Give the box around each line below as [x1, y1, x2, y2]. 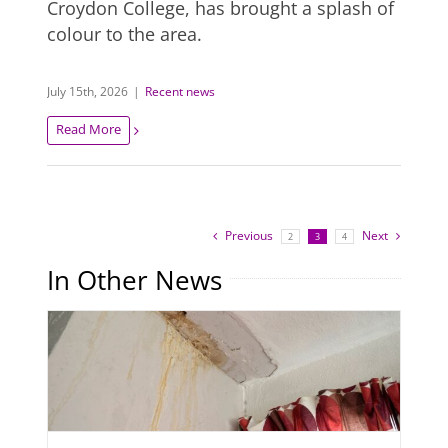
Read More [56, 120, 122, 139]
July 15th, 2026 [47, 83, 129, 101]
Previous [224, 227, 273, 245]
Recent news [145, 83, 216, 101]
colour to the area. [47, 22, 203, 47]
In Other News [47, 262, 223, 299]
